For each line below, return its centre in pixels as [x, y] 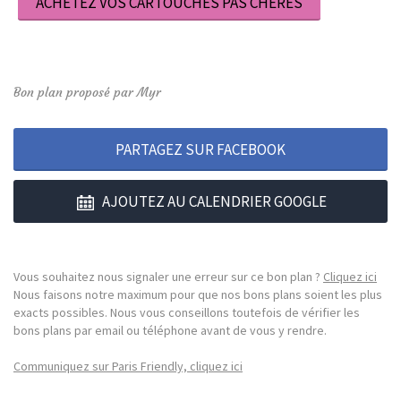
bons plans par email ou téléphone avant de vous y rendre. [170, 331]
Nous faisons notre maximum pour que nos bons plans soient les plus [198, 295]
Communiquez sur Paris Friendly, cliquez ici [128, 367]
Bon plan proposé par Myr [87, 93]
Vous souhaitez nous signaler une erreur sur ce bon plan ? [168, 277]
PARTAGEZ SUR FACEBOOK [200, 150]
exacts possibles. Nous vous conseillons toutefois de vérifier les [187, 313]
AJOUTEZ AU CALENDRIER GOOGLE [214, 202]
